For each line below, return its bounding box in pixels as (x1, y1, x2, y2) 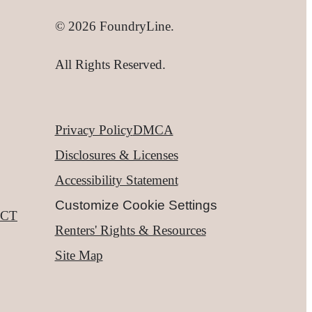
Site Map (54, 247, 103, 263)
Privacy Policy (54, 122, 133, 137)
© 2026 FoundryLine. (54, 18, 174, 33)
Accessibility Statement (54, 172, 178, 187)
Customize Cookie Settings (54, 197, 217, 212)
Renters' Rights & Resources (54, 222, 206, 237)
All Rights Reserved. (54, 57, 166, 72)
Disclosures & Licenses (54, 147, 178, 162)
